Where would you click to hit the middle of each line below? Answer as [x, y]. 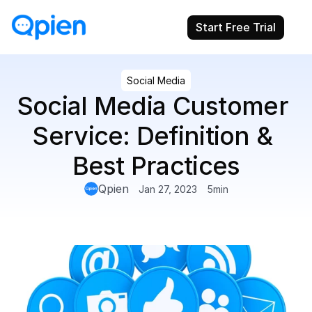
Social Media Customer [153, 106]
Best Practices [156, 166]
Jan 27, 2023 [167, 189]
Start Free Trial [236, 27]
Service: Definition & [153, 136]
